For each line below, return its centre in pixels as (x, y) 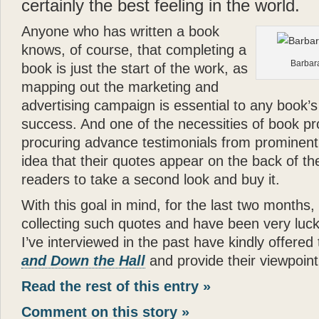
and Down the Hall (83, 261)
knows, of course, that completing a (134, 50)
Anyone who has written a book (120, 31)
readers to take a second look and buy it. (151, 179)
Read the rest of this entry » (116, 286)
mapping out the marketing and (120, 87)
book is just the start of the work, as (135, 68)
